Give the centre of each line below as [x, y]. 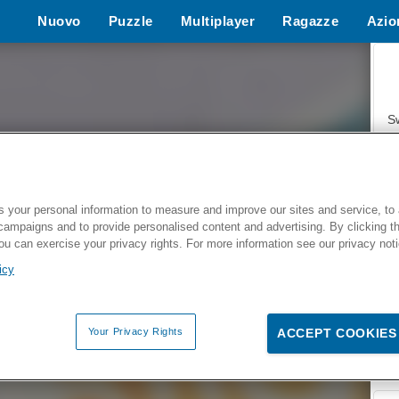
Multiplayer [217, 21]
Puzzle [130, 21]
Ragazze [311, 21]
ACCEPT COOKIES [337, 334]
